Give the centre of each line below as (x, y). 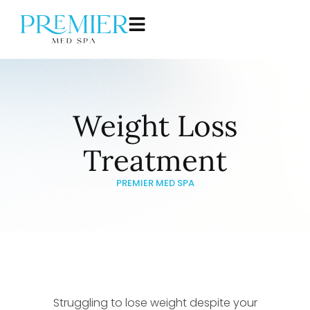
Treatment (155, 160)
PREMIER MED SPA (155, 183)
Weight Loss (155, 126)
